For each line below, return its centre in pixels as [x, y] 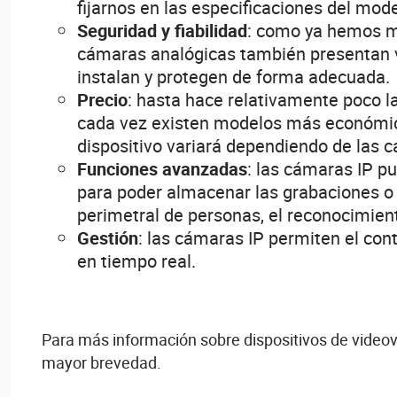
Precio [102, 99]
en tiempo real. [136, 261]
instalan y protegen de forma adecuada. [234, 76]
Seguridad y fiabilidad [162, 30]
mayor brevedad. [101, 362]
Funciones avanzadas [162, 168]
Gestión [108, 237]
